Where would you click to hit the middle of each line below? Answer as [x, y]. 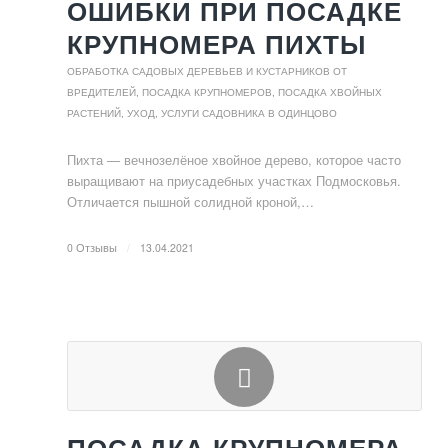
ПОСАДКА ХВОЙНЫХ [330, 92]
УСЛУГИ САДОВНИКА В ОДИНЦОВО [249, 113]
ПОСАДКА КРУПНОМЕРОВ [207, 92]
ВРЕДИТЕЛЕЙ [101, 92]
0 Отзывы [92, 247]
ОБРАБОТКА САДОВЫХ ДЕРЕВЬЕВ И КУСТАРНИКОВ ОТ [207, 71]
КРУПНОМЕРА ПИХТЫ [216, 44]
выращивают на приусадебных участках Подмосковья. [234, 180]
